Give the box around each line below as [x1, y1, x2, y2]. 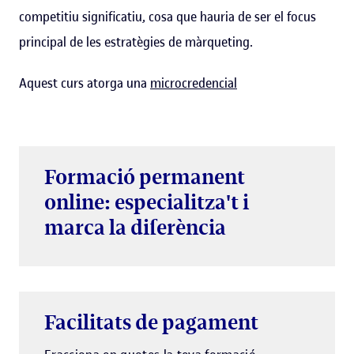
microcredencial [150, 74, 237, 92]
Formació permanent [44, 164, 245, 191]
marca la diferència [44, 215, 226, 242]
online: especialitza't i [44, 190, 249, 217]
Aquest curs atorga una [19, 74, 150, 92]
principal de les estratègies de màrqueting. [19, 33, 253, 51]
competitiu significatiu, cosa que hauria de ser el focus [19, 8, 316, 26]
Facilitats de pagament [44, 310, 258, 337]
